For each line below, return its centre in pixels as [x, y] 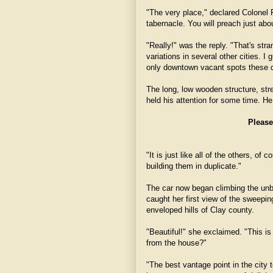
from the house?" [176, 243]
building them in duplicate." [194, 166]
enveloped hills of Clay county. [200, 210]
